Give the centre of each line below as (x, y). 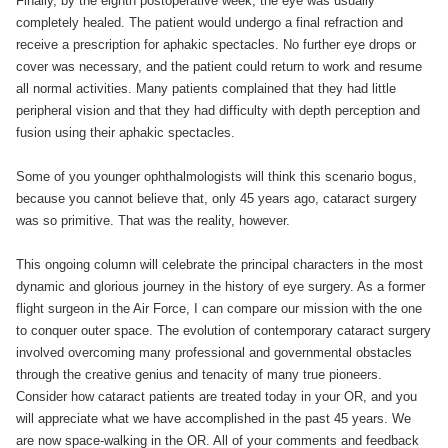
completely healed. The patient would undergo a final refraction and (209, 22)
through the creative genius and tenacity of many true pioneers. (199, 374)
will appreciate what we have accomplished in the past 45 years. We (213, 418)
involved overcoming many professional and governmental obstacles (214, 352)
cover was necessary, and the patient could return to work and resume (219, 66)
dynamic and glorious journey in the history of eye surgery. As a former (220, 286)
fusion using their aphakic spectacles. (125, 132)
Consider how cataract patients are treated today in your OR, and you (216, 396)
